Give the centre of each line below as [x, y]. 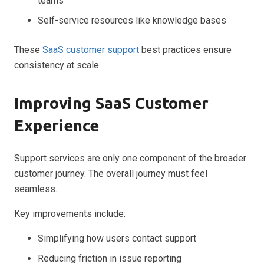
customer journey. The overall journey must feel [111, 173]
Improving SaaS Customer [111, 103]
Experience [57, 125]
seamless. [36, 189]
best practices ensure [185, 49]
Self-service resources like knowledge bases [132, 20]
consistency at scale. [57, 65]
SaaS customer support [91, 49]
